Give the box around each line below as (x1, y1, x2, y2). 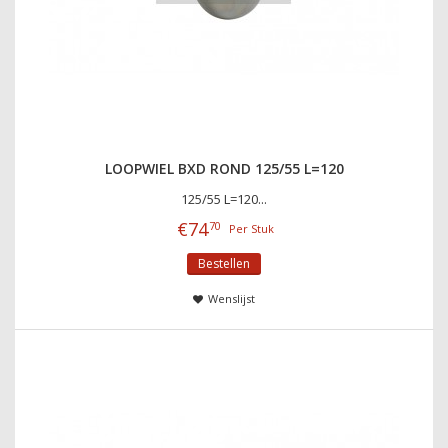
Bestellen (198, 254, 250, 272)
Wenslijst (207, 290, 255, 306)
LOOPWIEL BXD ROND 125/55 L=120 (104, 158, 344, 178)
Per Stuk (229, 220, 274, 236)
